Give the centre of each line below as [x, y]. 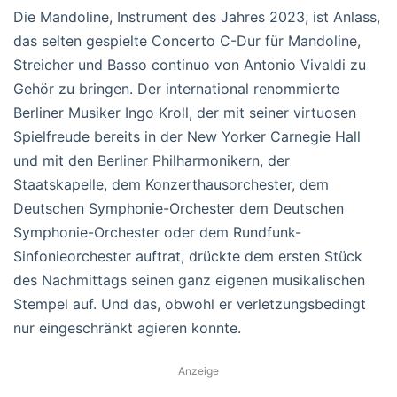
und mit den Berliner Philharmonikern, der [152, 160]
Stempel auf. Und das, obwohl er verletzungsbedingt [190, 304]
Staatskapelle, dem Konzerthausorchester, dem [171, 184]
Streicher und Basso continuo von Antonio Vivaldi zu [190, 64]
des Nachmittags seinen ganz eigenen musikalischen [189, 280]
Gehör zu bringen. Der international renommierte [176, 88]
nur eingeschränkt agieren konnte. [127, 327]
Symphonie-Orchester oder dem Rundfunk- [157, 232]
